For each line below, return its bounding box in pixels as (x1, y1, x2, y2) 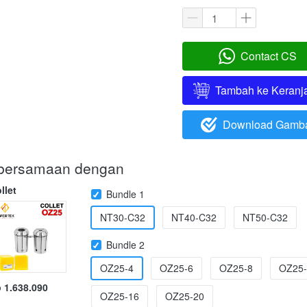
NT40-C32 (171, 210, 217, 225)
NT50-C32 (243, 210, 288, 225)
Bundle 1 (106, 187, 145, 201)
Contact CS (241, 48, 297, 64)
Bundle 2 (106, 238, 145, 252)
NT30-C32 (100, 210, 145, 225)
